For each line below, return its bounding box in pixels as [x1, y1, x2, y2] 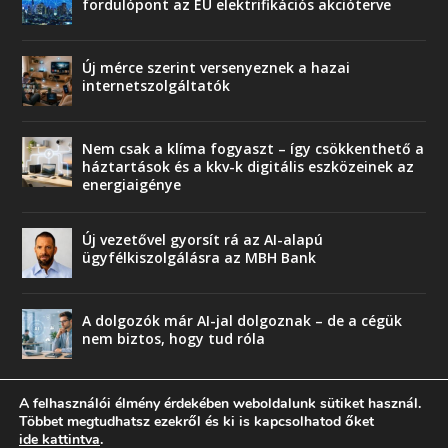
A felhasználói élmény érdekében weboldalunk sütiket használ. [19, 394, 421, 413]
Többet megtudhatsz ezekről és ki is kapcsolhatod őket [19, 412, 378, 431]
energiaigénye [82, 174, 182, 194]
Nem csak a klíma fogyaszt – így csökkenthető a [82, 138, 425, 158]
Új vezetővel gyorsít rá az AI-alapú [82, 229, 324, 249]
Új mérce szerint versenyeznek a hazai [82, 57, 351, 77]
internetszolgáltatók [82, 75, 231, 95]
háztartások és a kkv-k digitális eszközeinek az [82, 156, 415, 176]
